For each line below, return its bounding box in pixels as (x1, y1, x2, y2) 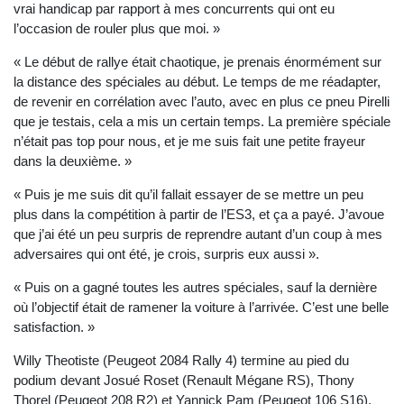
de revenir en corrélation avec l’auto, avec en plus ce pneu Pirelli (14, 94, 390, 110)
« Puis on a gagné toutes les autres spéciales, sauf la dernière (14, 280, 377, 296)
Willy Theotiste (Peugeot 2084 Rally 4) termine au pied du (14, 353, 349, 369)
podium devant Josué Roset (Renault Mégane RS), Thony (14, 372, 354, 389)
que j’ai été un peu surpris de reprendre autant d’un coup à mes (14, 226, 382, 243)
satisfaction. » (14, 319, 95, 335)
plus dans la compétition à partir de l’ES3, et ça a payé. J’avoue (14, 207, 384, 223)
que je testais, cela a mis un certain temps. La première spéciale (14, 114, 390, 130)
